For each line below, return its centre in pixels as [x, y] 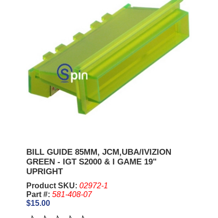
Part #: [39, 195]
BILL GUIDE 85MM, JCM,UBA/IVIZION [99, 152]
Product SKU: [53, 186]
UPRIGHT [44, 172]
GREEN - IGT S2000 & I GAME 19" [91, 162]
